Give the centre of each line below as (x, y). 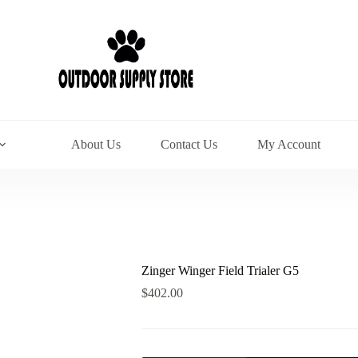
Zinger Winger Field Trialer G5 (220, 271)
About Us (96, 144)
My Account (289, 144)
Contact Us (189, 144)
